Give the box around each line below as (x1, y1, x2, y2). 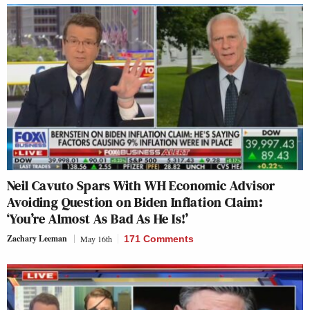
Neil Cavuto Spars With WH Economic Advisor (7, 176, 275, 196)
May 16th (80, 233, 112, 245)
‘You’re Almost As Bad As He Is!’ (7, 209, 189, 229)
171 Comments (124, 233, 194, 245)
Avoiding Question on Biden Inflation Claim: (7, 192, 263, 212)
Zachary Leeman (7, 232, 67, 245)
